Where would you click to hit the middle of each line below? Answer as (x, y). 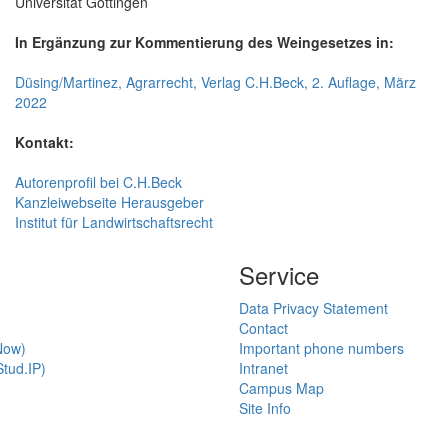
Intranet (263, 368)
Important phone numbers (321, 348)
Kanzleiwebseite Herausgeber (109, 202)
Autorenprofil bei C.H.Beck (98, 182)
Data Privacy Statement (313, 308)
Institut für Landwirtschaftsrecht (114, 222)
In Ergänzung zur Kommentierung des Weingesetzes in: (204, 42)
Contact (263, 328)
